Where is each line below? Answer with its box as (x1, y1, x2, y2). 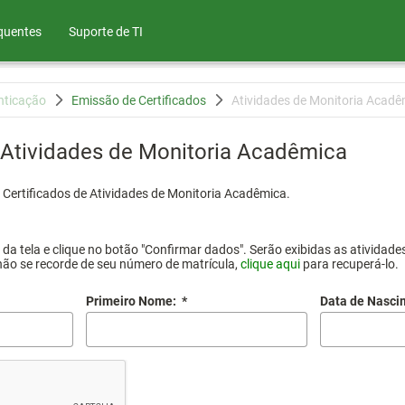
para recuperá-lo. (300, 257, 399, 271)
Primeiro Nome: (86, 294, 177, 308)
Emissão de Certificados (71, 92, 206, 108)
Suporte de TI (69, 24, 143, 39)
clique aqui (240, 257, 300, 271)
